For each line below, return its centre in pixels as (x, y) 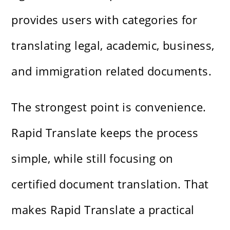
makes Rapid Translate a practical (103, 210)
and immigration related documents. (112, 71)
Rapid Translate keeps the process (105, 133)
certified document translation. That (110, 184)
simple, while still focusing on (92, 158)
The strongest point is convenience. (109, 107)
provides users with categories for (104, 20)
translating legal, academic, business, (113, 45)
